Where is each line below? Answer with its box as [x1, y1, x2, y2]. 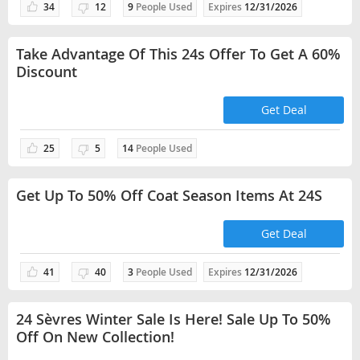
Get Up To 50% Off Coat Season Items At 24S [16, 186, 322, 205]
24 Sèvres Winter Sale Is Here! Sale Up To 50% [16, 309, 331, 329]
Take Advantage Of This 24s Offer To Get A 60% [16, 44, 341, 63]
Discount [16, 62, 77, 81]
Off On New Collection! [16, 327, 174, 346]
